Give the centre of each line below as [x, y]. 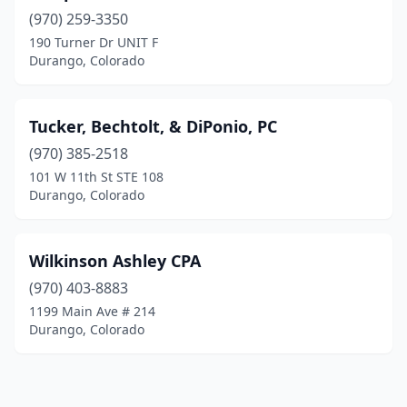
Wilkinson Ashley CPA [115, 261]
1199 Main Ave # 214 [92, 311]
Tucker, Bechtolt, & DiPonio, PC [153, 126]
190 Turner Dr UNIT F [94, 42]
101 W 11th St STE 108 [96, 177]
